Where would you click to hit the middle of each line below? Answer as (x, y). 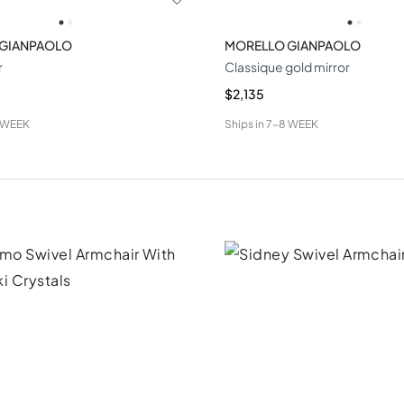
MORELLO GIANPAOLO (293, 45)
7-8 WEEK (293, 124)
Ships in (245, 124)
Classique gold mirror (288, 66)
